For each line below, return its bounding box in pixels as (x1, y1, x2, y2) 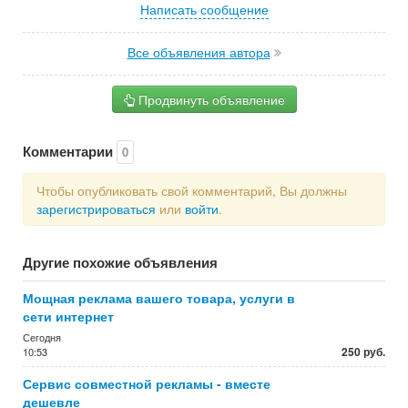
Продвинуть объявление (134, 90, 285, 108)
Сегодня (23, 330, 61, 344)
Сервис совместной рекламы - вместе (23, 374, 270, 393)
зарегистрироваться (36, 199, 156, 218)
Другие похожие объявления (23, 252, 218, 272)
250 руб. (342, 343, 385, 360)
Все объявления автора (127, 43, 270, 61)
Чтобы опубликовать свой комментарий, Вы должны (36, 181, 347, 199)
